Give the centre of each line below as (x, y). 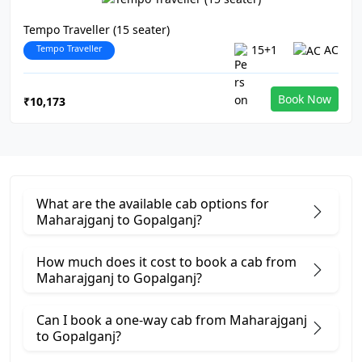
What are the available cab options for (153, 204)
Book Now (305, 99)
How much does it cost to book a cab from (166, 262)
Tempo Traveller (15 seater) (97, 29)
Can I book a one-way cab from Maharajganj (172, 320)
